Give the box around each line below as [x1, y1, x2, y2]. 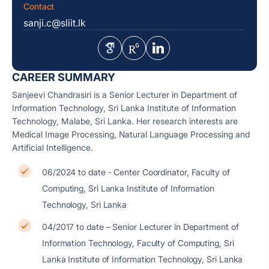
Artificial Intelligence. [12, 142, 93, 153]
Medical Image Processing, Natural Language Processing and [12, 129, 250, 139]
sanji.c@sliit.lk [23, 17, 86, 29]
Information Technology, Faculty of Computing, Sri [42, 238, 234, 248]
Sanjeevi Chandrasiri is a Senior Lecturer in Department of [12, 89, 237, 100]
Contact [23, 1, 55, 11]
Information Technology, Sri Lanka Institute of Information [12, 103, 236, 113]
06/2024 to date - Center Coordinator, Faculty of [42, 167, 230, 177]
